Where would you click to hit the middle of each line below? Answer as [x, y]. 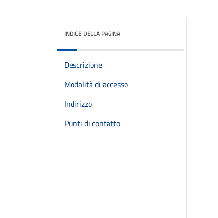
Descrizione [83, 65]
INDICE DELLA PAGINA [92, 33]
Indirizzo [78, 104]
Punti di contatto [92, 123]
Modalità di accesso [96, 84]
